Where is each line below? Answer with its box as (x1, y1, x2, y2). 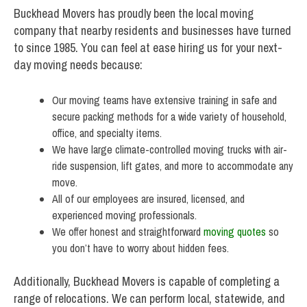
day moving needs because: (14, 56, 143, 74)
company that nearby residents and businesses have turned (14, 22, 291, 40)
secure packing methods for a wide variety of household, (52, 109, 286, 125)
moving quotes (204, 224, 266, 240)
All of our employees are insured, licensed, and (52, 191, 245, 207)
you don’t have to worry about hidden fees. (52, 241, 229, 256)
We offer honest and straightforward (52, 224, 204, 240)
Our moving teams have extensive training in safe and (52, 93, 277, 108)
